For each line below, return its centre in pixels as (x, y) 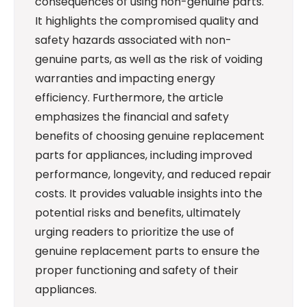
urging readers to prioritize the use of (135, 232)
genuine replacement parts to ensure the (147, 251)
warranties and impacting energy (125, 78)
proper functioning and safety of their (137, 270)
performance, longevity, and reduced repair (153, 174)
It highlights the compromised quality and (147, 21)
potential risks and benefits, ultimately (138, 212)
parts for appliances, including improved (144, 155)
